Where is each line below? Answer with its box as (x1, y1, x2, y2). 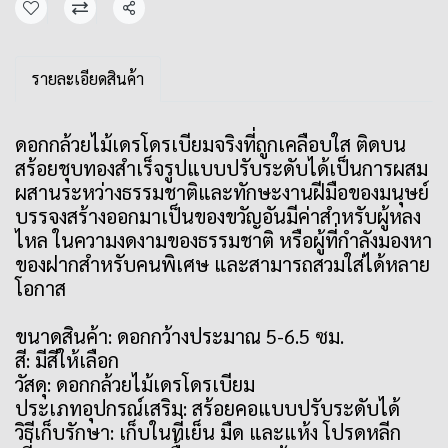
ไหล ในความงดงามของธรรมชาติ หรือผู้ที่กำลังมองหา (15, 227, 432, 253)
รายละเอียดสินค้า (32, 68, 144, 89)
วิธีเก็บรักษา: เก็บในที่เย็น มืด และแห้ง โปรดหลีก (15, 419, 401, 445)
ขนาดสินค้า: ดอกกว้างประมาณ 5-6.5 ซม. (15, 323, 344, 349)
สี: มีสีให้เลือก (15, 347, 119, 373)
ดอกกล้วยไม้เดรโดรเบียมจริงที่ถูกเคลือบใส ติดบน (15, 131, 406, 157)
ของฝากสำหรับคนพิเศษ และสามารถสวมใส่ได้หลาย (15, 251, 430, 277)
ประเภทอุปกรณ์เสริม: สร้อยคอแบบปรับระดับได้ (15, 395, 400, 421)
